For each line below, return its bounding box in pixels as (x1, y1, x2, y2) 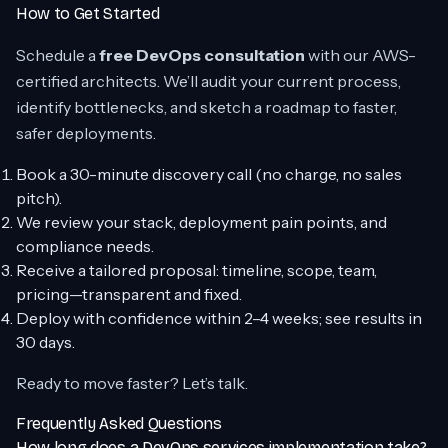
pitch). (16, 188, 62, 208)
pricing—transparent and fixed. (16, 284, 242, 304)
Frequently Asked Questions (16, 414, 222, 433)
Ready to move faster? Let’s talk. (16, 373, 248, 393)
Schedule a (16, 45, 99, 65)
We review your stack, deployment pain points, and (16, 212, 387, 232)
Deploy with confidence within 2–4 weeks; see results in (16, 308, 422, 328)
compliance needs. (16, 236, 154, 256)
